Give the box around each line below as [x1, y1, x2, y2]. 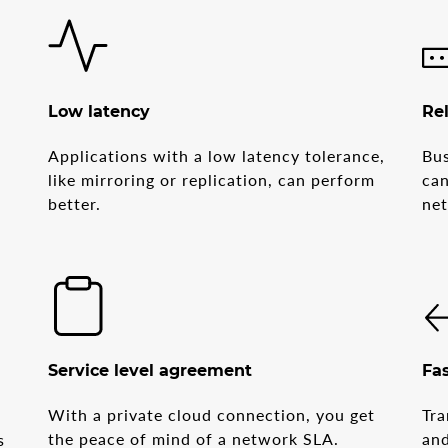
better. [48, 193, 102, 213]
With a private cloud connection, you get [48, 404, 376, 424]
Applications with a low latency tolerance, [48, 145, 386, 165]
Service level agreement [48, 360, 253, 380]
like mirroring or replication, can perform [48, 169, 376, 189]
